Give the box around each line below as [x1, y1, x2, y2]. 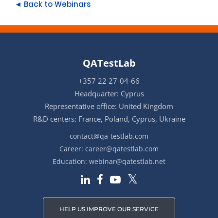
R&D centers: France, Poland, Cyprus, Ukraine [33, 114, 185, 124]
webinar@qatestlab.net [89, 157, 165, 166]
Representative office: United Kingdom [45, 101, 173, 111]
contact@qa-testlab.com [70, 131, 148, 141]
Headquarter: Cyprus [74, 89, 144, 98]
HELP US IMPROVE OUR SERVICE [59, 205, 159, 213]
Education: [53, 157, 89, 166]
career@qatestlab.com [85, 144, 159, 153]
